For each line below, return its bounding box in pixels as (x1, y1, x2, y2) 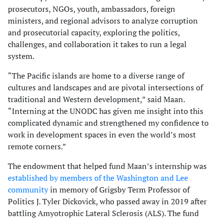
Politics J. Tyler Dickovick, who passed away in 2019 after (8, 196, 207, 207)
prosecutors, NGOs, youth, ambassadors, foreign (8, 3, 175, 15)
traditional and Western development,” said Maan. (8, 94, 185, 105)
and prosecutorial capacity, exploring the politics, (8, 27, 180, 38)
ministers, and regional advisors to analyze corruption (8, 15, 198, 27)
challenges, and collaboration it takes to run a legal (8, 39, 187, 50)
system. (8, 51, 34, 62)
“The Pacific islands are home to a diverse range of (8, 70, 184, 82)
